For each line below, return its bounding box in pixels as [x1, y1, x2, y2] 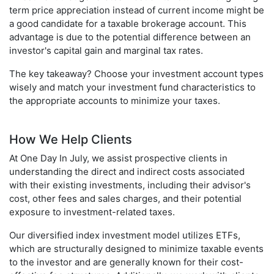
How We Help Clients [9, 132, 132, 147]
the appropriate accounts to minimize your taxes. [9, 95, 220, 107]
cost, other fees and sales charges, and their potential [9, 193, 242, 205]
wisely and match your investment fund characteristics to [9, 81, 256, 94]
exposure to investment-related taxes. [9, 206, 175, 218]
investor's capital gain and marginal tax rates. [9, 45, 203, 57]
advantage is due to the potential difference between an [9, 31, 251, 43]
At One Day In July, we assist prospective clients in [9, 152, 228, 165]
